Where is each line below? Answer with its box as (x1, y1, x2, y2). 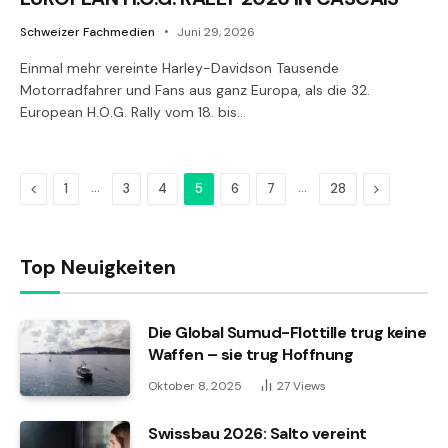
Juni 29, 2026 (177, 23, 255, 40)
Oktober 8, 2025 (148, 377, 242, 394)
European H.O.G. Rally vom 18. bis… (20, 102, 246, 121)
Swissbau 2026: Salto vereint (148, 422, 367, 444)
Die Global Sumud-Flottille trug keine (148, 321, 427, 343)
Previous (35, 178, 91, 197)
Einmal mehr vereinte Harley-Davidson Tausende (20, 58, 339, 77)
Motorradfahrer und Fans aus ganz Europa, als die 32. (20, 80, 370, 99)
